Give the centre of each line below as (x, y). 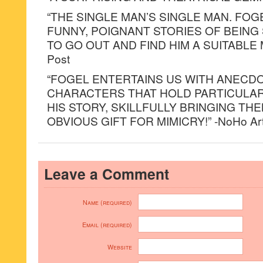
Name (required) (107, 202)
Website (120, 247)
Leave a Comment (107, 174)
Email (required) (107, 225)
